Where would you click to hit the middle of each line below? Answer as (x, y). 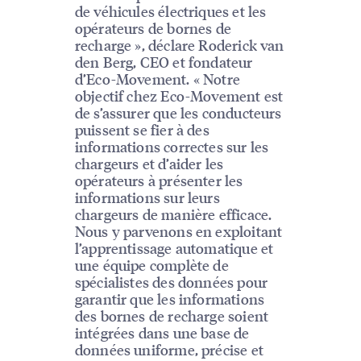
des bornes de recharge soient (172, 316)
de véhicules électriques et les (170, 11)
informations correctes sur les (172, 147)
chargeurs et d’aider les (149, 164)
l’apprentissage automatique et (174, 248)
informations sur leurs (147, 197)
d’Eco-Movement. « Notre (157, 79)
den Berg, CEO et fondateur (164, 62)
